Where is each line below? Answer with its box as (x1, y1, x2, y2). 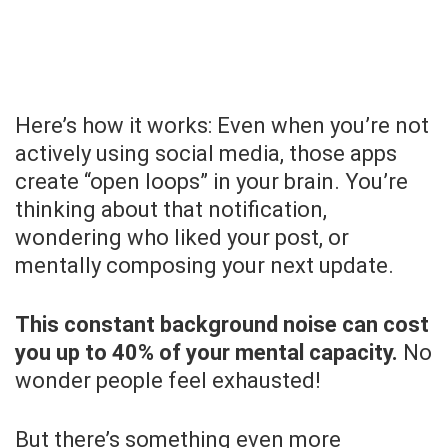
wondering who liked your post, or (15, 225, 349, 251)
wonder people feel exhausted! (15, 368, 321, 394)
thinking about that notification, (15, 197, 327, 223)
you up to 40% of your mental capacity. (15, 340, 398, 366)
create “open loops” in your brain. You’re (15, 169, 408, 195)
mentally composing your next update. (15, 253, 394, 279)
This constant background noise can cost (15, 312, 429, 338)
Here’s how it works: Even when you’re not (15, 113, 429, 139)
